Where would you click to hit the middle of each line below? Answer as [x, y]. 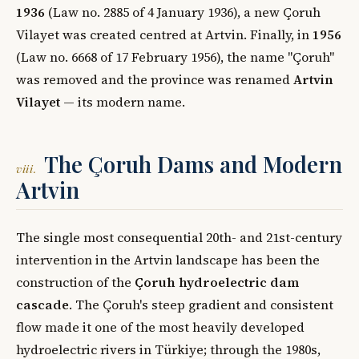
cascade [42, 304]
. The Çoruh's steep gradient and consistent [201, 304]
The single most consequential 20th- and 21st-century [179, 237]
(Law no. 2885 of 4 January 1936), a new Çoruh [183, 12]
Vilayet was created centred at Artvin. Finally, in [164, 34]
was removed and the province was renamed [155, 79]
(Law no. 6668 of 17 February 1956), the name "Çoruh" [175, 56]
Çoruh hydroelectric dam [217, 282]
